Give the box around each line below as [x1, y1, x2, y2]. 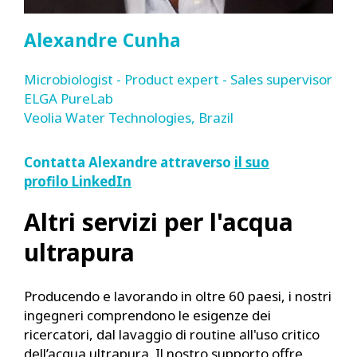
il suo [234, 153, 269, 171]
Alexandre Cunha [24, 28, 181, 53]
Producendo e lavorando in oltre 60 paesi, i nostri [24, 287, 331, 305]
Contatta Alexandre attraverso [24, 153, 234, 171]
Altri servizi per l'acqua [24, 206, 293, 238]
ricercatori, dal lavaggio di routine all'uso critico [24, 325, 320, 343]
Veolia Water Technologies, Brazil [24, 108, 233, 127]
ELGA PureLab [24, 89, 113, 108]
